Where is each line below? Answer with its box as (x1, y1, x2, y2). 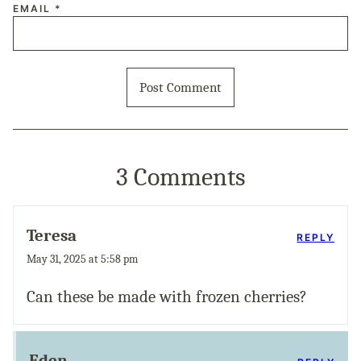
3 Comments (115, 162, 246, 193)
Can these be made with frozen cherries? (27, 287, 307, 307)
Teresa (27, 226, 77, 246)
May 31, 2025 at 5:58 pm (27, 252, 138, 267)
